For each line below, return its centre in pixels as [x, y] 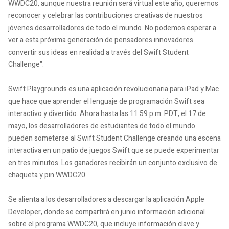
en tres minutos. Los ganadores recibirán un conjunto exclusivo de [113, 163]
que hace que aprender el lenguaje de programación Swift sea [106, 101]
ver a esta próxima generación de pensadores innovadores [101, 40]
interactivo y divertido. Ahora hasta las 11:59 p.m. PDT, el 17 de [107, 113]
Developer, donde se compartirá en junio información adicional [107, 212]
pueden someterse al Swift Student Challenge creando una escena [114, 138]
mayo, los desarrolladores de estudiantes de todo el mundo [102, 126]
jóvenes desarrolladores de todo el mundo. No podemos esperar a [112, 28]
